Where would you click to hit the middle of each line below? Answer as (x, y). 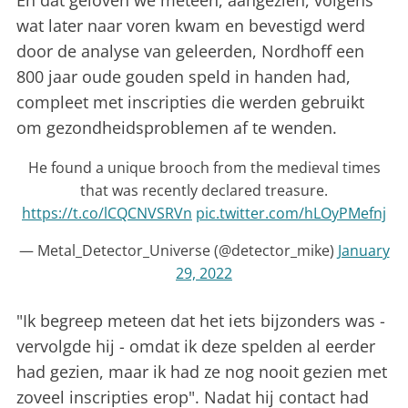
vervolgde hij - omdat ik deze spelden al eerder (196, 347)
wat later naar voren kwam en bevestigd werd (191, 26)
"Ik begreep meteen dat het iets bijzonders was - (201, 321)
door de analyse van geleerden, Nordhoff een (190, 51)
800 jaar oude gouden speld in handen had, (184, 77)
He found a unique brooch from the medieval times (204, 168)
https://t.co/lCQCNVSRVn (107, 214)
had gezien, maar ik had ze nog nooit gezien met (202, 372)
